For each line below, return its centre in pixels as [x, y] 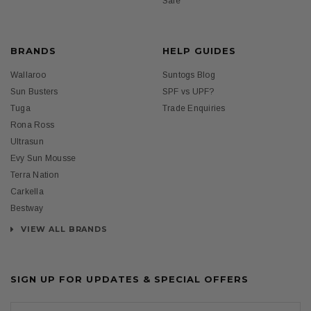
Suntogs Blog [189, 75]
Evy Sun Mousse [43, 158]
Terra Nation [35, 175]
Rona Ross [33, 125]
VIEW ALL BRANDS [62, 229]
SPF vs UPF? [188, 91]
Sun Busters [34, 91]
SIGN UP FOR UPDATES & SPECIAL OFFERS [130, 279]
